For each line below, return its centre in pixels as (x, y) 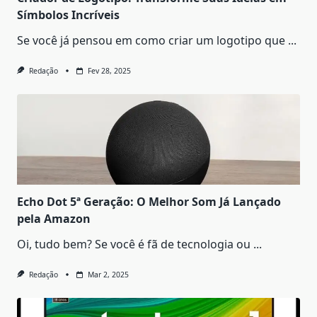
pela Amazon (54, 218)
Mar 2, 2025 (108, 274)
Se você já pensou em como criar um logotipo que (151, 40)
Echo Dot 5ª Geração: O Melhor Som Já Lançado (149, 201)
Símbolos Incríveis (68, 15)
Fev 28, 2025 (109, 70)
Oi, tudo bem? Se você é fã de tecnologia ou (134, 244)
